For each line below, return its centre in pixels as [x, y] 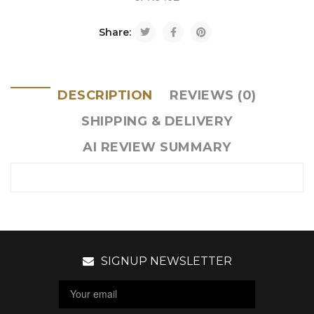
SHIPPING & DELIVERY [157, 121]
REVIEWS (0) [213, 95]
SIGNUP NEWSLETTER [166, 261]
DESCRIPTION [105, 95]
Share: [115, 32]
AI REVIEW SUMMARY [157, 147]
